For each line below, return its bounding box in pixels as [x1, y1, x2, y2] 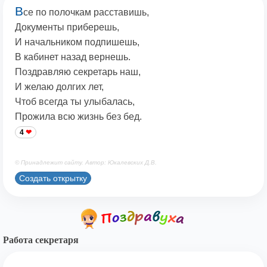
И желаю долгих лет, [15, 82, 104, 92]
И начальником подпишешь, [15, 37, 139, 48]
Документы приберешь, [15, 22, 119, 33]
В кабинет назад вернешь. [15, 52, 131, 63]
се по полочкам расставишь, [23, 7, 149, 18]
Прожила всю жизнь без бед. [15, 111, 142, 122]
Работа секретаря [3, 235, 79, 246]
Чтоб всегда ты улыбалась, [15, 97, 135, 107]
